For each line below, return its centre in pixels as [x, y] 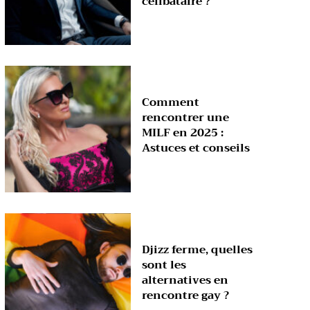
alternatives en [185, 281]
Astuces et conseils [196, 148]
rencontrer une [186, 118]
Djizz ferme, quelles [198, 250]
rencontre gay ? [186, 296]
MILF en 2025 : [183, 133]
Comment [171, 103]
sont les [164, 265]
